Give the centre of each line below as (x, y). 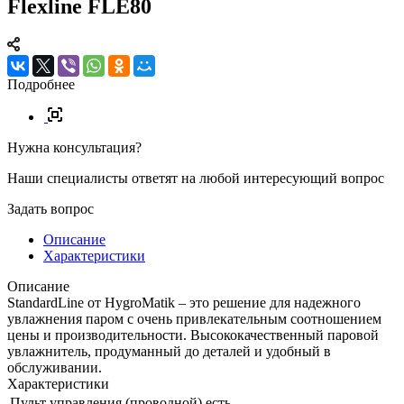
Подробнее (41, 84)
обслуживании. (55, 367)
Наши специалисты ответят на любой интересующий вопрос (196, 178)
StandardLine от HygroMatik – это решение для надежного (184, 302)
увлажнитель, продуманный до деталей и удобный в (169, 351)
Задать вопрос (50, 208)
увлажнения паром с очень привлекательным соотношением (194, 318)
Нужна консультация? (74, 147)
